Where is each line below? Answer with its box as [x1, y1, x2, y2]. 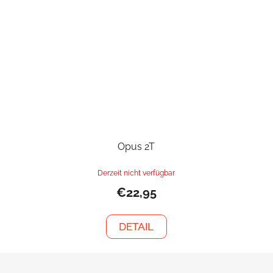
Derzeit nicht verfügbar [97, 169, 175, 178]
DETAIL [119, 221, 154, 233]
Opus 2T [118, 141, 155, 153]
